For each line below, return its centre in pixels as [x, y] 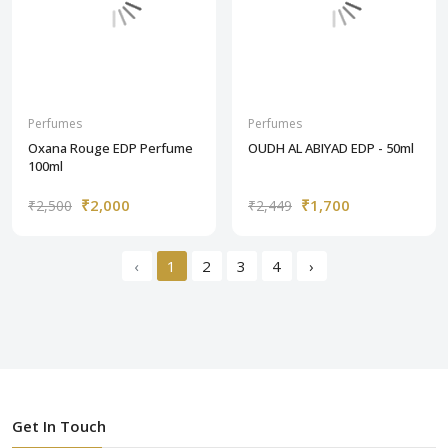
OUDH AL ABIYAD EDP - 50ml [331, 148]
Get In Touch [59, 426]
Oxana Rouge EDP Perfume [110, 148]
